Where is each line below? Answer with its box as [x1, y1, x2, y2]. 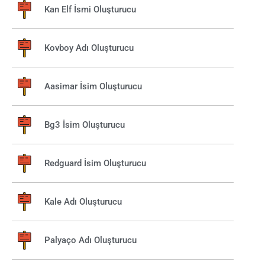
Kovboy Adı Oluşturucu [44, 42, 134, 53]
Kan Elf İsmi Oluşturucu [44, 4, 136, 15]
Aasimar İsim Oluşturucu [44, 80, 142, 92]
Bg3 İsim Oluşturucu [44, 119, 125, 130]
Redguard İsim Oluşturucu [44, 157, 146, 169]
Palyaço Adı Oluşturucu [44, 234, 137, 245]
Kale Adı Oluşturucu [44, 196, 122, 207]
